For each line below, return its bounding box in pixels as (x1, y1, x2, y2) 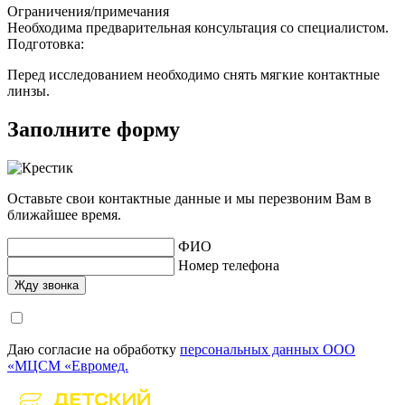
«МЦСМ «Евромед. (7, 357, 128, 373)
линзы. (7, 82, 50, 99)
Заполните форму (7, 117, 180, 141)
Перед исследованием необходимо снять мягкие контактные (7, 66, 380, 82)
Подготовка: (7, 35, 84, 52)
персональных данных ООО (180, 341, 355, 357)
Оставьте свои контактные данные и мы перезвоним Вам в (7, 190, 372, 206)
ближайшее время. (7, 206, 121, 222)
